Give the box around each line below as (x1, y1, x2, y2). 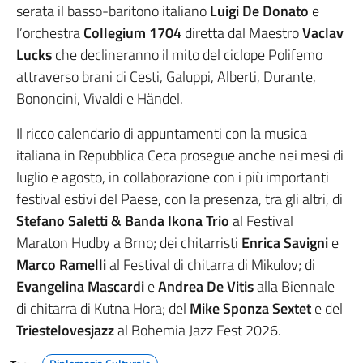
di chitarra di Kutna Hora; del (16, 297, 190, 320)
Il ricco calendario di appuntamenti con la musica (16, 122, 307, 145)
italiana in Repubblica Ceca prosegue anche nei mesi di (16, 144, 344, 167)
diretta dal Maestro (181, 22, 302, 45)
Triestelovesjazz (16, 319, 117, 342)
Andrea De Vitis (158, 275, 254, 298)
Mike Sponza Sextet (190, 297, 311, 320)
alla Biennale (254, 275, 335, 298)
